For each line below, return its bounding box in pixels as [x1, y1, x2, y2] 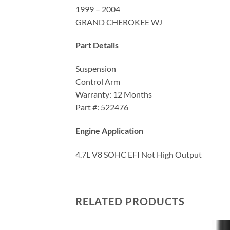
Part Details [75, 40, 119, 50]
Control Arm [75, 76, 120, 87]
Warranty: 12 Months [75, 89, 152, 100]
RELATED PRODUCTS [75, 195, 185, 207]
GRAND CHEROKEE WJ [75, 16, 162, 27]
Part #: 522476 [75, 102, 128, 112]
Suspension [75, 64, 116, 74]
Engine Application [75, 126, 143, 136]
